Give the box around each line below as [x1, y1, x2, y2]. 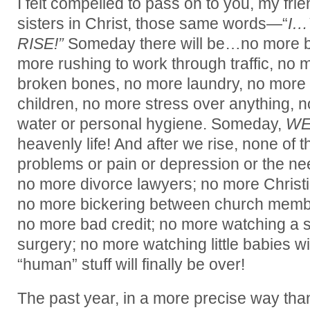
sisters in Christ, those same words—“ [17, 15, 288, 33]
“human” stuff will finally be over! [17, 255, 249, 273]
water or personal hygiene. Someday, [17, 115, 286, 133]
